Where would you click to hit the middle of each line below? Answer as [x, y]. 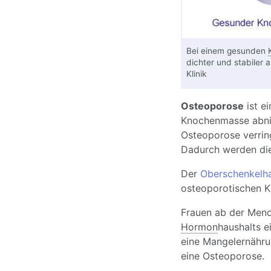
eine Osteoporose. [222, 256]
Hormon [199, 227]
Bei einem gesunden [227, 51]
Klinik [196, 74]
